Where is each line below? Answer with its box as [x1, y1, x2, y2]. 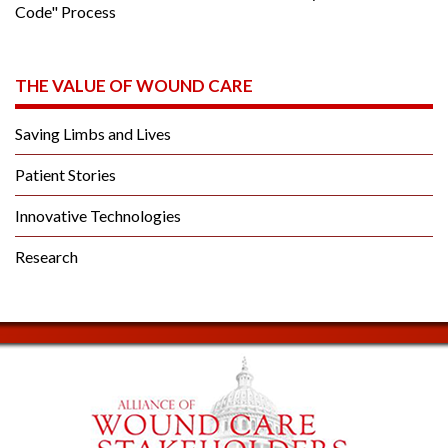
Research [15, 246, 78, 266]
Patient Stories [15, 164, 116, 184]
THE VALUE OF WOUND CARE [15, 74, 253, 96]
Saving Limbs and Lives [15, 123, 171, 143]
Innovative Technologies [15, 205, 181, 225]
